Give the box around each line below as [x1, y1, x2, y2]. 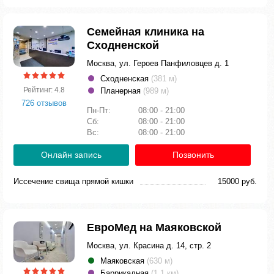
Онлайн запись [41, 150, 102, 160]
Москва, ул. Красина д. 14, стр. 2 [87, 241, 211, 250]
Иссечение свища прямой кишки [13, 177, 133, 186]
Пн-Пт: [87, 106, 113, 115]
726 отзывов [21, 98, 67, 108]
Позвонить [172, 150, 214, 160]
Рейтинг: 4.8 [23, 85, 65, 94]
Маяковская [100, 256, 147, 265]
